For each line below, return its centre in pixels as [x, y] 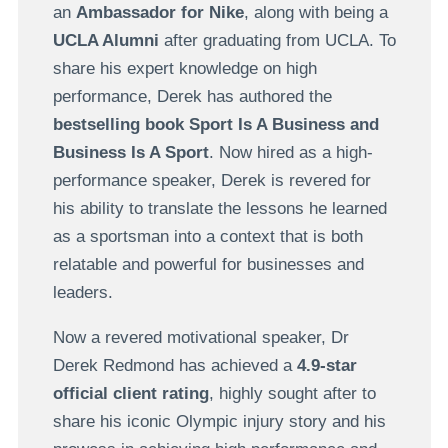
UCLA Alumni [105, 40]
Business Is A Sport [130, 152]
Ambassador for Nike [159, 12]
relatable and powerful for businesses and [208, 264]
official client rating [130, 393]
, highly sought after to [292, 393]
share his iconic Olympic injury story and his [219, 421]
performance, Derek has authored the [192, 96]
